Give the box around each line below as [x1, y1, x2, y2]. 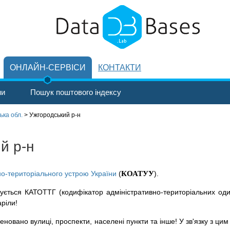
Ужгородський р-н [29, 111, 81, 119]
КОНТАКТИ [98, 63, 141, 72]
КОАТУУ [121, 169, 154, 178]
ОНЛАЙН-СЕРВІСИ [10, 63, 86, 72]
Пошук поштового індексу [30, 88, 121, 97]
